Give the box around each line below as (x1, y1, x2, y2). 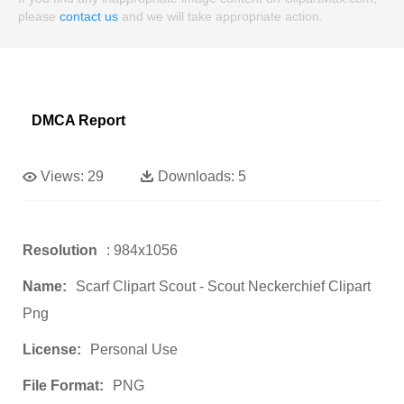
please (18, 9, 60, 24)
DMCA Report (32, 113, 125, 129)
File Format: (23, 378, 104, 394)
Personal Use (90, 342, 178, 358)
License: (23, 342, 81, 358)
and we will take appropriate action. (118, 9, 323, 24)
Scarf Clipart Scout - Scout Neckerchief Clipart (76, 279, 371, 295)
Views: (41, 169, 84, 185)
